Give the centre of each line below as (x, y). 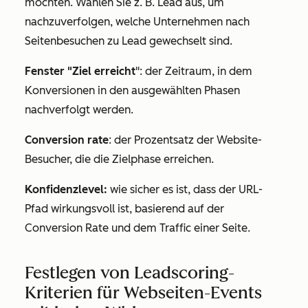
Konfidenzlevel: (67, 189)
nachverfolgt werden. (79, 110)
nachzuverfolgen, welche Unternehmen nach (137, 22)
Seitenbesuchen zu (73, 41)
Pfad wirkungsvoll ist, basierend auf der (124, 209)
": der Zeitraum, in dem (194, 71)
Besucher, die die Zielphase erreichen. (119, 159)
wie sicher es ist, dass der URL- (186, 189)
